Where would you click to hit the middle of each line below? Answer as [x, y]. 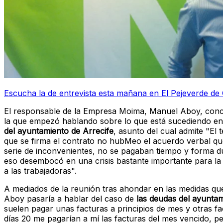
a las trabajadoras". [40, 171]
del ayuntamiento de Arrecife [59, 131]
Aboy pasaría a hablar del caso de [70, 199]
